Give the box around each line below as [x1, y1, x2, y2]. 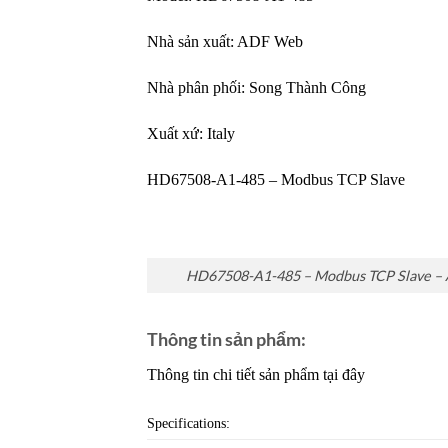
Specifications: [147, 415, 230, 432]
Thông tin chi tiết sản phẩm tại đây [147, 365, 365, 383]
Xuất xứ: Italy [147, 124, 235, 142]
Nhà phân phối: [147, 78, 249, 96]
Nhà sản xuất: [147, 33, 237, 51]
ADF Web [237, 33, 303, 51]
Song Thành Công [249, 78, 366, 96]
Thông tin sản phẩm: [147, 327, 306, 350]
